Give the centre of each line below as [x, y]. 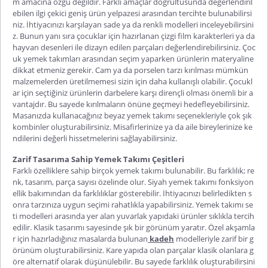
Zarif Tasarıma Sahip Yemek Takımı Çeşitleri [98, 159]
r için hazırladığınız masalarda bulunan [80, 238]
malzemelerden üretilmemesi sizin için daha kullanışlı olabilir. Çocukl [133, 81]
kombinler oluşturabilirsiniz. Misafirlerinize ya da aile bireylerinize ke [133, 127]
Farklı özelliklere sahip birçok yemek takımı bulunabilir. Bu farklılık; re [133, 170]
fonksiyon [235, 182]
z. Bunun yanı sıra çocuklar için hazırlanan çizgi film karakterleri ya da [134, 36]
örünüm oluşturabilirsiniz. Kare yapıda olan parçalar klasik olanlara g [133, 250]
